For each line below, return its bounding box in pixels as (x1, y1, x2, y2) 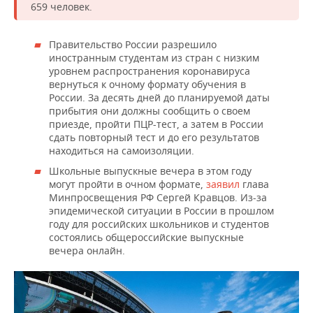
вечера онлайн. (49, 244, 125, 258)
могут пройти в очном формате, (49, 177, 206, 191)
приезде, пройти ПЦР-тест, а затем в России (49, 117, 263, 131)
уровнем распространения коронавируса (49, 64, 250, 78)
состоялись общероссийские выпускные (49, 231, 244, 245)
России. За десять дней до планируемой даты (49, 91, 270, 105)
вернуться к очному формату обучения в (49, 78, 246, 92)
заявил (206, 177, 240, 191)
